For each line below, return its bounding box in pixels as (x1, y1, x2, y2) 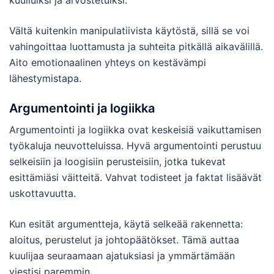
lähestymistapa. (9, 72, 81, 84)
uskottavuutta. (9, 187, 76, 199)
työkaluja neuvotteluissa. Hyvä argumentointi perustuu (9, 139, 261, 152)
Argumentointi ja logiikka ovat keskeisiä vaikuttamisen (9, 123, 261, 136)
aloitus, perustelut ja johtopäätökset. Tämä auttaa (9, 233, 239, 246)
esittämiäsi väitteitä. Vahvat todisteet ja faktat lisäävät (9, 171, 262, 183)
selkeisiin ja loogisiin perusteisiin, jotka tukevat (9, 155, 226, 168)
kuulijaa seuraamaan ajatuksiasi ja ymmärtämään (9, 249, 235, 262)
